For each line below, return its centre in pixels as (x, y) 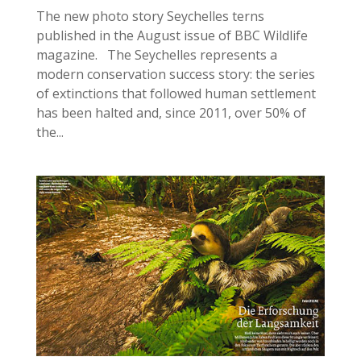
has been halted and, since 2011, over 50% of (171, 113)
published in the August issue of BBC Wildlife (172, 36)
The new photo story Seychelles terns (150, 17)
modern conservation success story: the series (175, 75)
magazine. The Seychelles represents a (156, 55)
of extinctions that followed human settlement (176, 94)
